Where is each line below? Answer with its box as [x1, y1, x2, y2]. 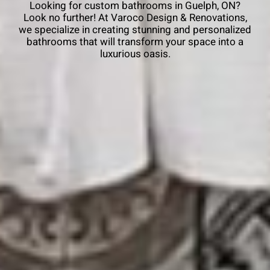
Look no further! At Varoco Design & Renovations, [23, 10, 247, 26]
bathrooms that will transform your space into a [27, 34, 243, 50]
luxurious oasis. [99, 46, 171, 62]
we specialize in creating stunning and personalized [19, 22, 251, 38]
